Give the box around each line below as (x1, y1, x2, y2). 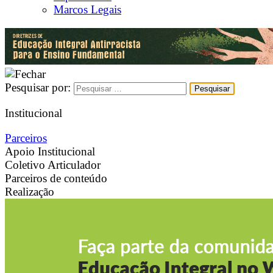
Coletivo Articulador (5, 158, 101, 172)
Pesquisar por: (5, 80, 71, 94)
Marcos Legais (54, 2, 121, 16)
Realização (5, 185, 54, 199)
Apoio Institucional (5, 145, 95, 158)
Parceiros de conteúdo (5, 172, 107, 185)
